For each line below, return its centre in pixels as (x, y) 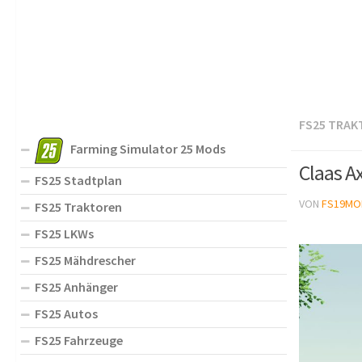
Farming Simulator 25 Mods (148, 148)
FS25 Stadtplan (78, 180)
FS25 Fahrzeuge (79, 340)
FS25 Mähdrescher (85, 260)
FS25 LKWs (64, 233)
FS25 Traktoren (78, 206)
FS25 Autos (66, 313)
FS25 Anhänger (76, 286)
